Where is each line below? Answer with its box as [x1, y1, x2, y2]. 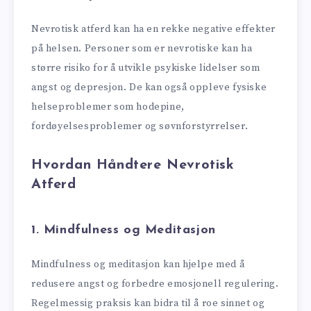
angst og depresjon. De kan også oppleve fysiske [31, 81, 267, 94]
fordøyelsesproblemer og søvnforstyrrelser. [31, 120, 249, 133]
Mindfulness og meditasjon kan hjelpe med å [31, 258, 245, 271]
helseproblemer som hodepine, [31, 101, 185, 114]
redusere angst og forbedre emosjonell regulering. [31, 278, 279, 291]
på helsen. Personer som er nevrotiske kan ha [31, 42, 253, 56]
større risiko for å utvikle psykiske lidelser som [31, 62, 260, 75]
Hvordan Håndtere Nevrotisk [31, 158, 235, 172]
